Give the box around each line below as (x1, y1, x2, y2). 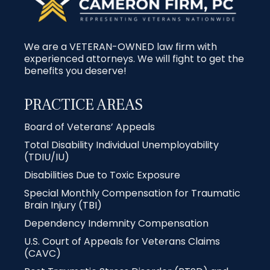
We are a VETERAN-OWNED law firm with (24, 39, 217, 54)
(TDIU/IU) (24, 149, 69, 164)
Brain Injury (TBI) (24, 198, 102, 212)
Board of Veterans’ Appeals (24, 119, 155, 134)
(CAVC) (24, 246, 61, 260)
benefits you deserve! (24, 63, 127, 78)
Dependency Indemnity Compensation (24, 216, 209, 230)
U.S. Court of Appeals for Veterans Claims (24, 234, 220, 248)
